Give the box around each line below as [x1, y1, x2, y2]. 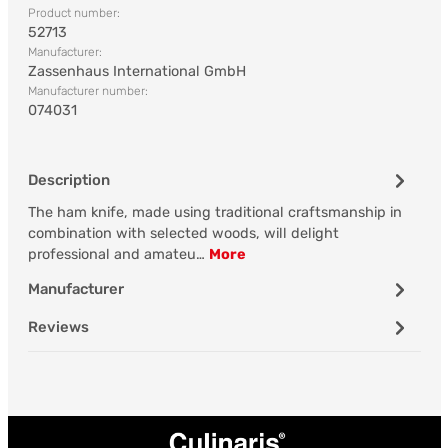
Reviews [27, 318, 89, 336]
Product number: [27, 6, 120, 20]
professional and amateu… [27, 246, 209, 263]
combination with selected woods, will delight [27, 225, 339, 242]
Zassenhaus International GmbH [27, 63, 246, 80]
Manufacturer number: [27, 84, 148, 98]
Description [27, 171, 110, 189]
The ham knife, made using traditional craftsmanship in [27, 204, 402, 221]
